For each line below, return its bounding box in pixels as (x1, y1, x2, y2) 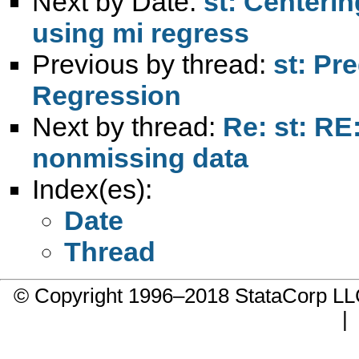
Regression (32, 79, 181, 111)
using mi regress (32, 17, 249, 48)
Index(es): (32, 173, 152, 204)
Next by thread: (32, 111, 223, 142)
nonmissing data (32, 142, 248, 173)
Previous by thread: (32, 48, 273, 79)
